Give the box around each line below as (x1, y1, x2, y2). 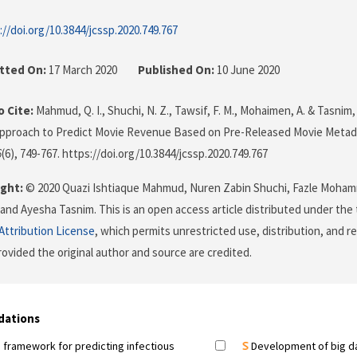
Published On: (138, 62, 214, 78)
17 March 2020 (46, 62, 120, 78)
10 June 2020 (214, 62, 280, 78)
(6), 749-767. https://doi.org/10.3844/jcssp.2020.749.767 (2, 146, 268, 162)
